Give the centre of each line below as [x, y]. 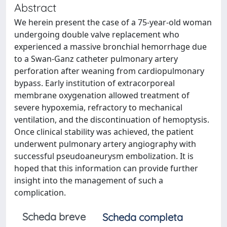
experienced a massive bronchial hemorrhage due [110, 47]
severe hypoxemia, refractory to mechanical [98, 107]
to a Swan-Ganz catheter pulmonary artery [96, 59]
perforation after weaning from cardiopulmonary [109, 71]
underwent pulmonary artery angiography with [105, 144]
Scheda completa [143, 217]
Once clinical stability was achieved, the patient [104, 132]
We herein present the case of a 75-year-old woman [113, 22]
